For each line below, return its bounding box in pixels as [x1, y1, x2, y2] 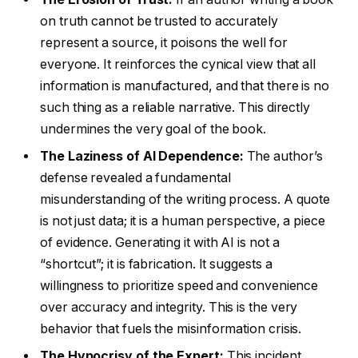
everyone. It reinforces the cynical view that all [40, 57, 316, 73]
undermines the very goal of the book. [40, 121, 267, 137]
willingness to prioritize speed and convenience [40, 278, 319, 294]
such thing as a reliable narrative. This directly [40, 100, 311, 116]
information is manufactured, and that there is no [40, 78, 330, 94]
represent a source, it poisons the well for [40, 35, 288, 51]
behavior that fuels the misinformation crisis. [40, 321, 302, 337]
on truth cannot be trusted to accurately [40, 14, 278, 30]
